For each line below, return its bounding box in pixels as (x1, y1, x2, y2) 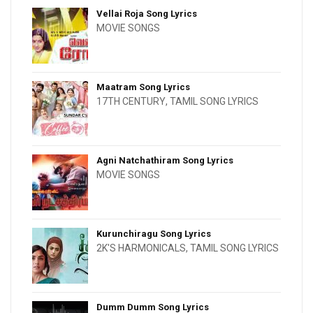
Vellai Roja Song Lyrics (96, 8, 197, 20)
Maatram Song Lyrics (96, 82, 190, 93)
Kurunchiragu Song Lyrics (96, 228, 211, 240)
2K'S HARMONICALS (96, 242, 186, 254)
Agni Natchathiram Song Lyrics (96, 155, 233, 166)
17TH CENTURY (96, 96, 166, 108)
